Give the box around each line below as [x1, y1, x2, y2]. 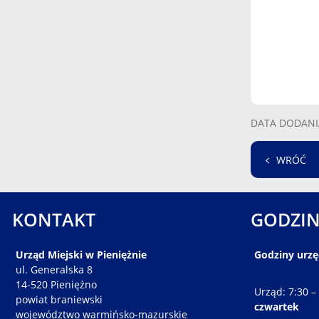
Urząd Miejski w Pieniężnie [16, 248, 147, 262]
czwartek [254, 300, 299, 314]
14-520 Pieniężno [16, 278, 97, 292]
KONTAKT [12, 207, 95, 232]
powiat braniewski [16, 293, 103, 307]
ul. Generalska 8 [16, 263, 93, 277]
